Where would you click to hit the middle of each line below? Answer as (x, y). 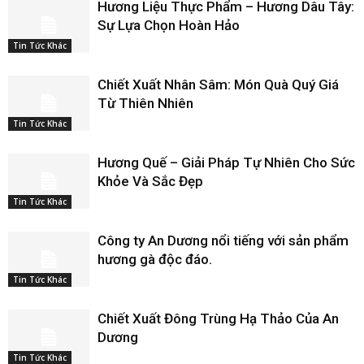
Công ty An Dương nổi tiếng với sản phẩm (223, 240)
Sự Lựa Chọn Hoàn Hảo (169, 25)
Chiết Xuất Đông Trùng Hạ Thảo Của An (218, 318)
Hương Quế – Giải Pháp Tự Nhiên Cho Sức (226, 162)
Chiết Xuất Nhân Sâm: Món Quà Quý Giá (218, 84)
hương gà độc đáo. (155, 259)
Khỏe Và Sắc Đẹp (150, 181)
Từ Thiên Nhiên (145, 103)
